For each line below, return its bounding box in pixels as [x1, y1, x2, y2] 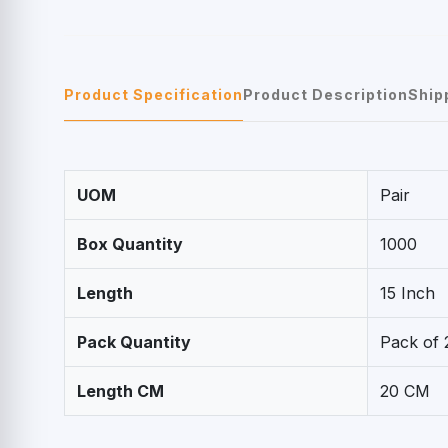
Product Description [243, 86, 408, 104]
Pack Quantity [77, 332, 191, 353]
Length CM [77, 381, 164, 402]
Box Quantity [77, 234, 183, 255]
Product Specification [64, 86, 243, 104]
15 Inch [380, 283, 435, 304]
